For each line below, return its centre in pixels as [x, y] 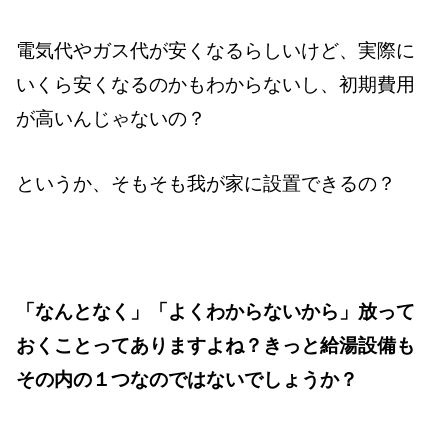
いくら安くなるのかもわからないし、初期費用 [215, 85]
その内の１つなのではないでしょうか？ [187, 380]
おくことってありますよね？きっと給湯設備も [215, 346]
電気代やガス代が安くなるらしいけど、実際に [215, 51]
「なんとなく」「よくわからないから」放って [215, 312]
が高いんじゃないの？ [111, 119]
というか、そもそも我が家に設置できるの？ [206, 183]
